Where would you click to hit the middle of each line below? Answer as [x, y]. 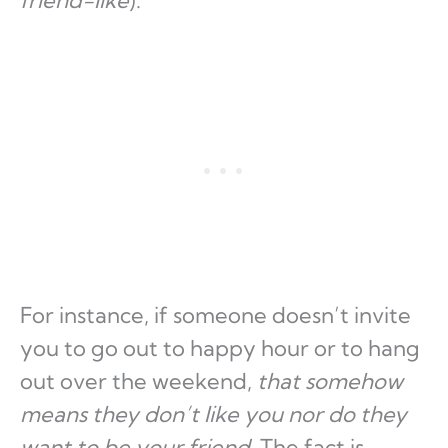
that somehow [330, 381]
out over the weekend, [138, 381]
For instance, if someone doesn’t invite [215, 315]
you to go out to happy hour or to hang [220, 348]
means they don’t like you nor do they [213, 414]
